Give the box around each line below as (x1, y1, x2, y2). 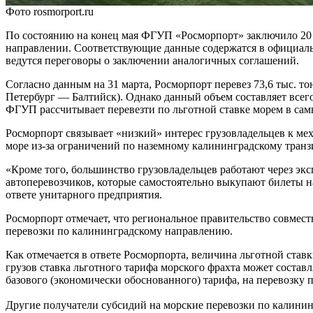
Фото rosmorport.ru (6, 5, 94, 17)
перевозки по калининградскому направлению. (6, 224, 233, 237)
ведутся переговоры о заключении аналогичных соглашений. (6, 54, 299, 66)
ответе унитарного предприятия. (6, 188, 162, 201)
